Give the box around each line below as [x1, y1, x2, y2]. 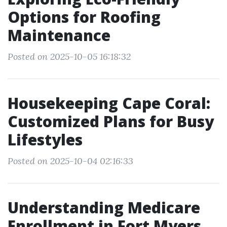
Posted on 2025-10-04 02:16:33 [8, 155, 133, 167]
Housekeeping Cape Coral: [8, 93, 210, 113]
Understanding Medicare [8, 197, 200, 218]
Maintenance [8, 25, 110, 46]
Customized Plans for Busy [8, 111, 214, 132]
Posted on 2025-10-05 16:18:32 [8, 51, 131, 62]
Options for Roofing [8, 7, 161, 27]
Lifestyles [8, 129, 83, 150]
